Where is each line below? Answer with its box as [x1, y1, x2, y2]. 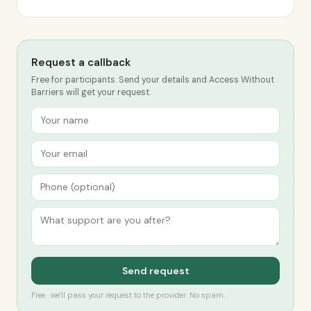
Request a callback [31, 56, 131, 69]
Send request [121, 264, 190, 277]
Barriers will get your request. [31, 87, 151, 98]
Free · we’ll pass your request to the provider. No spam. [31, 290, 225, 300]
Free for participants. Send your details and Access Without [31, 74, 274, 85]
